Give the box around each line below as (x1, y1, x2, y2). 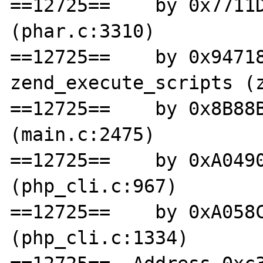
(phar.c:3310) (10, 20, 156, 42)
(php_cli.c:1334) (10, 227, 189, 248)
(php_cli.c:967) (10, 175, 178, 197)
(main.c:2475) (10, 123, 156, 145)
